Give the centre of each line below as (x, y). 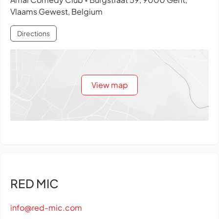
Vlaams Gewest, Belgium (56, 12)
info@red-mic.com (46, 207)
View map (109, 85)
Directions (33, 33)
